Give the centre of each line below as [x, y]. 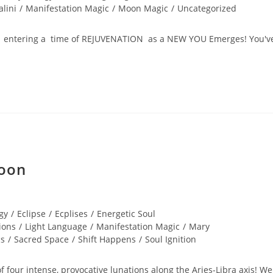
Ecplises [71, 214]
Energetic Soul [126, 214]
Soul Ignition [171, 239]
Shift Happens [107, 239]
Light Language [56, 226]
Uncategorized [207, 8]
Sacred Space [41, 239]
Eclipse [31, 214]
